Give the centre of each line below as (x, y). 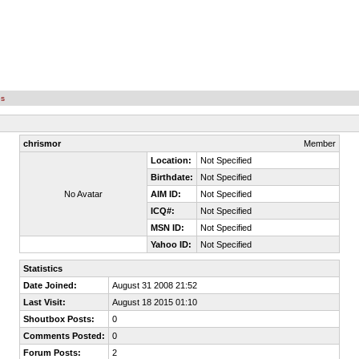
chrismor (42, 143)
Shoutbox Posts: (59, 319)
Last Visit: (44, 302)
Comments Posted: (64, 336)
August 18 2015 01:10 (155, 302)
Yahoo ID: (171, 244)
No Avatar (83, 194)
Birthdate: (172, 177)
